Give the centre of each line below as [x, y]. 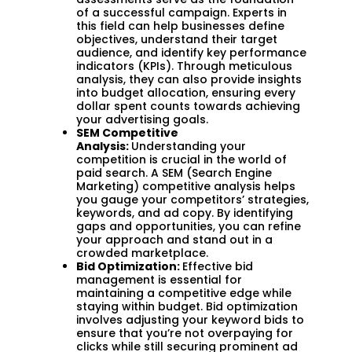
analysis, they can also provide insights [189, 79]
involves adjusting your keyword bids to [190, 319]
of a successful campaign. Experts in [181, 12]
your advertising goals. [142, 119]
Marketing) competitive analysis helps [186, 186]
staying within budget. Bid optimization [187, 306]
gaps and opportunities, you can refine [189, 226]
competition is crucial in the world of [181, 159]
